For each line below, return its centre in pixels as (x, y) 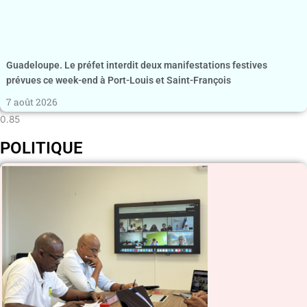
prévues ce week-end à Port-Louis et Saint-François (119, 80)
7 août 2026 (32, 102)
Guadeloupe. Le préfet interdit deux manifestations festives (137, 65)
